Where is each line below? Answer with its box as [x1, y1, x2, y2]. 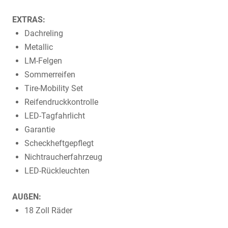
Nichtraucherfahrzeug [24, 152, 102, 162]
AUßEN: [12, 192, 41, 202]
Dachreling [24, 28, 63, 39]
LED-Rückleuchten [24, 166, 90, 176]
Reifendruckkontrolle [24, 97, 98, 107]
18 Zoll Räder [24, 206, 72, 216]
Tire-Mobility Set [24, 83, 83, 94]
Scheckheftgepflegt [24, 138, 94, 149]
